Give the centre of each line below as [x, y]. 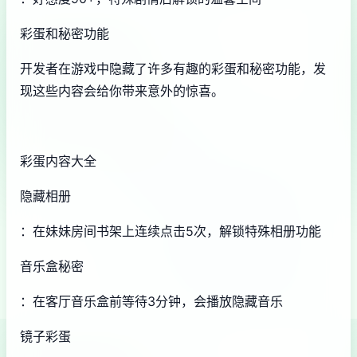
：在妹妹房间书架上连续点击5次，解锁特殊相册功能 [171, 231]
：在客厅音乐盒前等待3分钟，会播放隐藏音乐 [151, 301]
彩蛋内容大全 [58, 161]
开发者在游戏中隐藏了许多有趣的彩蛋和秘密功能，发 [173, 68]
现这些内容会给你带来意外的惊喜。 [122, 90]
